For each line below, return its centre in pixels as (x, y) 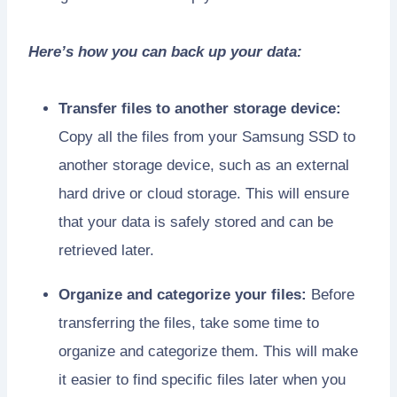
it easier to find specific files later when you (202, 380)
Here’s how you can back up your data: (165, 52)
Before (331, 295)
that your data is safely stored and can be (196, 222)
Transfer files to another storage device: (200, 109)
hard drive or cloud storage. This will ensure (204, 194)
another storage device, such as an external (204, 166)
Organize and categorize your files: (183, 295)
